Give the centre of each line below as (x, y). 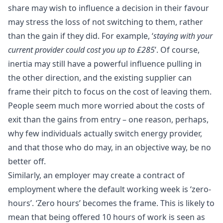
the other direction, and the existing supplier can (100, 77)
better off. (27, 161)
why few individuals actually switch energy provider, (105, 133)
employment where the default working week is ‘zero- (110, 189)
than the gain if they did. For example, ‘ (81, 36)
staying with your (183, 36)
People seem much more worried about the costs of (106, 105)
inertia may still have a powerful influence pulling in (105, 63)
